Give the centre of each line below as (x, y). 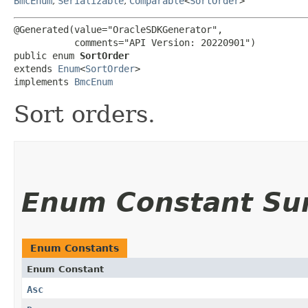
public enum (47, 55)
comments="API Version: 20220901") (135, 42)
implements (44, 81)
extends (36, 68)
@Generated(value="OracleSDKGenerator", (118, 29)
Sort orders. (85, 114)
